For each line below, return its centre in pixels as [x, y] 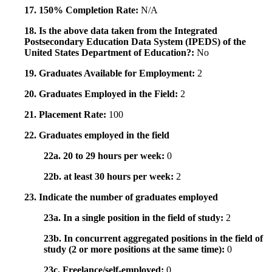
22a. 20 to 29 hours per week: [105, 156]
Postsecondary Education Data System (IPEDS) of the [135, 42]
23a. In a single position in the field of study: [135, 218]
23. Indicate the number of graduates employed [121, 197]
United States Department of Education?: [110, 53]
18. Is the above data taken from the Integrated [121, 31]
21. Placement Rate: [66, 115]
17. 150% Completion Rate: [83, 10]
